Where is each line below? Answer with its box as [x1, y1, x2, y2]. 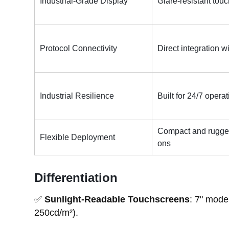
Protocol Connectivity [40, 43, 118, 53]
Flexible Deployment [40, 132, 116, 142]
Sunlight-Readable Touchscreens [42, 194, 190, 204]
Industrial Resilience [40, 91, 114, 100]
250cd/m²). [34, 207, 79, 218]
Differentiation [34, 170, 118, 185]
